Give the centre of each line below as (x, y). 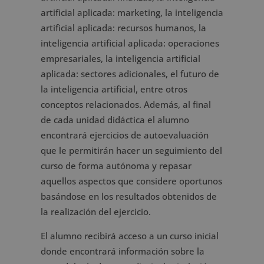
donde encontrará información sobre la (122, 251)
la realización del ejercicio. (95, 212)
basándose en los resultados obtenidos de (128, 196)
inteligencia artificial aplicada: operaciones (130, 43)
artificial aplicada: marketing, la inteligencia (132, 12)
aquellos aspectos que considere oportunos (131, 181)
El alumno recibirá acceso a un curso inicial (129, 236)
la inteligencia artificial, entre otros (114, 89)
